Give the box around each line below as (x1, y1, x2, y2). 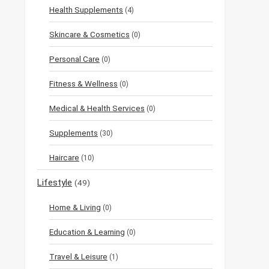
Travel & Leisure (49, 252, 107, 262)
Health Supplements (49, 5, 123, 15)
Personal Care (49, 54, 100, 64)
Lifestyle (37, 177, 72, 189)
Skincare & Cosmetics (49, 29, 130, 40)
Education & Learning (49, 227, 125, 237)
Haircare (49, 153, 79, 163)
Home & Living (49, 202, 101, 213)
